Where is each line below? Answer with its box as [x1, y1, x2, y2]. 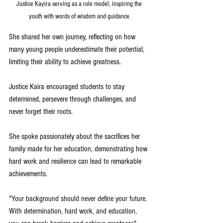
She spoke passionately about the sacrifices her [9, 132, 142, 141]
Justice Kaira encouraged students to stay [9, 82, 126, 91]
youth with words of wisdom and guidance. [28, 12, 131, 20]
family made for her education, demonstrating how [9, 144, 149, 153]
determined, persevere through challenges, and [9, 95, 138, 104]
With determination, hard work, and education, [9, 207, 139, 216]
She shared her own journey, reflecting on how [9, 32, 137, 41]
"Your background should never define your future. [9, 194, 149, 203]
